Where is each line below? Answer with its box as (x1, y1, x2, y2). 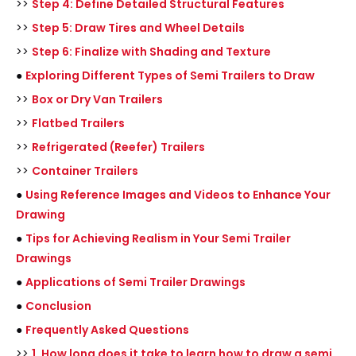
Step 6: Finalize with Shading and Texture (32, 44, 271, 60)
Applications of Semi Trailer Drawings (25, 274, 246, 290)
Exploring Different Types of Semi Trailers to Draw (25, 68, 315, 83)
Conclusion (25, 298, 91, 314)
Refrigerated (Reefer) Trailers (32, 139, 205, 155)
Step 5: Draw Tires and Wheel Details (32, 20, 245, 36)
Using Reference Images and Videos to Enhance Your (25, 187, 331, 203)
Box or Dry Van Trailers (32, 91, 163, 107)
